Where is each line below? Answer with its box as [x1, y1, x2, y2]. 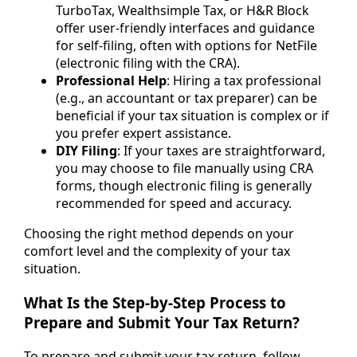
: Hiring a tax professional [167, 72, 321, 90]
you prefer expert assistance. [56, 124, 231, 143]
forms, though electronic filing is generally [56, 177, 312, 195]
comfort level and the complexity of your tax [24, 242, 290, 261]
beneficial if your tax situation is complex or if [56, 107, 329, 125]
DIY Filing [56, 142, 117, 160]
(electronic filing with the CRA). [56, 54, 240, 73]
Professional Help [56, 72, 167, 90]
